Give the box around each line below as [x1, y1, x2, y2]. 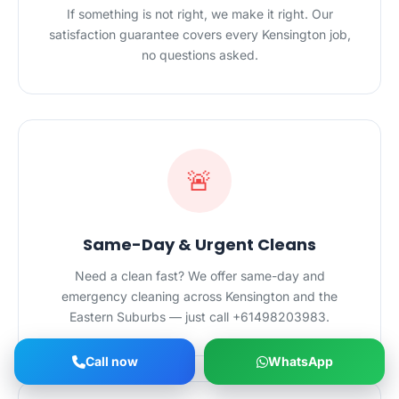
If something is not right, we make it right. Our [66, 6, 333, 21]
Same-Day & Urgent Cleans [83, 233, 316, 256]
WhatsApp [267, 354, 333, 369]
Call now [85, 354, 138, 369]
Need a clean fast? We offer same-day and [74, 268, 325, 283]
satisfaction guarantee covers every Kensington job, [48, 27, 351, 42]
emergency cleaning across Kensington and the [61, 289, 338, 304]
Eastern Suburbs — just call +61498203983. [69, 309, 330, 324]
